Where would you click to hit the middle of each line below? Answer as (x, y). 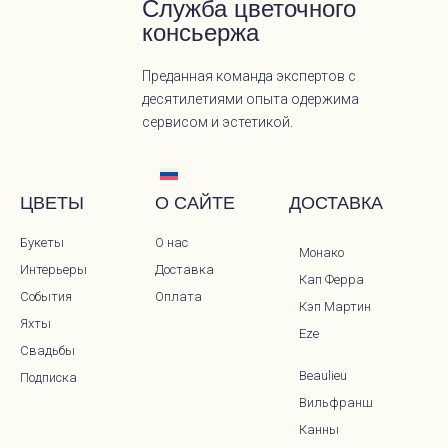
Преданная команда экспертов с (249, 76)
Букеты (42, 243)
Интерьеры (53, 270)
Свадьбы (47, 351)
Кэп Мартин (335, 307)
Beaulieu (323, 376)
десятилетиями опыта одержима (251, 99)
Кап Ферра (332, 280)
